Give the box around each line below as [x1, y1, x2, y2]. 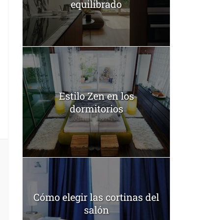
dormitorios [69, 102, 123, 115]
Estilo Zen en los [58, 89, 134, 102]
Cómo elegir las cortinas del [33, 190, 159, 203]
